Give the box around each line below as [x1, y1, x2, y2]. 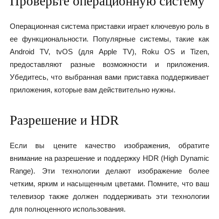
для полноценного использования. [10, 205, 126, 213]
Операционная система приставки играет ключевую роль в [10, 22, 209, 30]
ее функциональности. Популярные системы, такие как [10, 35, 209, 43]
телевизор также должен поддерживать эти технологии [10, 192, 209, 200]
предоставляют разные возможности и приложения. [10, 60, 209, 68]
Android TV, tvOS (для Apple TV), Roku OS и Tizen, [10, 47, 209, 56]
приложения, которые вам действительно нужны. [10, 86, 175, 94]
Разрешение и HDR [10, 113, 119, 128]
